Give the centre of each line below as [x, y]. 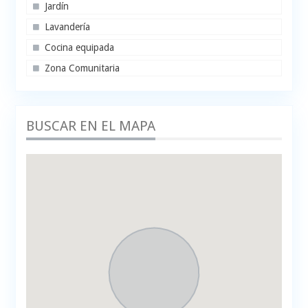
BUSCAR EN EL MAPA [91, 126]
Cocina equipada [80, 48]
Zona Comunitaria [82, 68]
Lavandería [68, 27]
